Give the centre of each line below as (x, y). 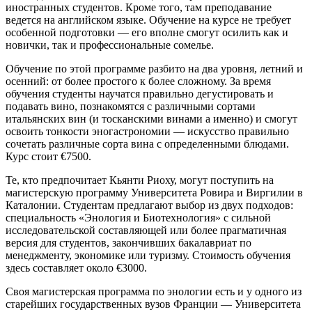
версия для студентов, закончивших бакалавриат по (128, 242)
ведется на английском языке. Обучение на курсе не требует (148, 19)
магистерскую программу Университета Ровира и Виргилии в (154, 192)
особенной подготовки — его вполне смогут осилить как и (147, 32)
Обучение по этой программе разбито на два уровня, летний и (154, 68)
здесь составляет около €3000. (76, 267)
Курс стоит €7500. (48, 156)
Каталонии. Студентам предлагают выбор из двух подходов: (149, 205)
